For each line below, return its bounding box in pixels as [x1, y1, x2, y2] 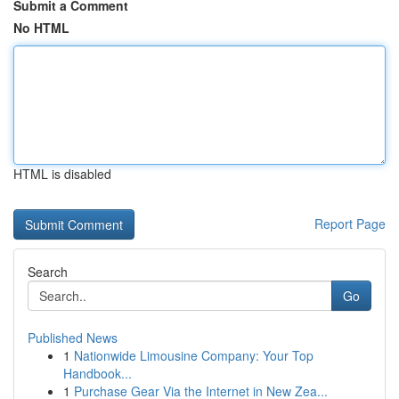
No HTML [13, 19, 69, 37]
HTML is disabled [13, 165, 111, 183]
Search [28, 263, 68, 281]
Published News [28, 329, 118, 346]
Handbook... [63, 364, 132, 382]
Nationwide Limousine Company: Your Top [74, 346, 313, 364]
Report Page [314, 215, 386, 232]
